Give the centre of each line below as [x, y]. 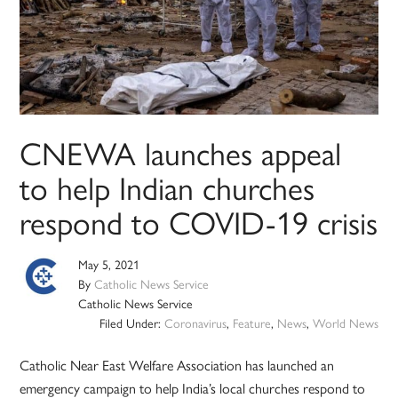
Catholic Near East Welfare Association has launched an [177, 365]
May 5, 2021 [109, 264]
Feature [251, 323]
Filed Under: [131, 323]
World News [345, 323]
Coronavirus [195, 323]
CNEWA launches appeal [181, 152]
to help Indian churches [167, 187]
